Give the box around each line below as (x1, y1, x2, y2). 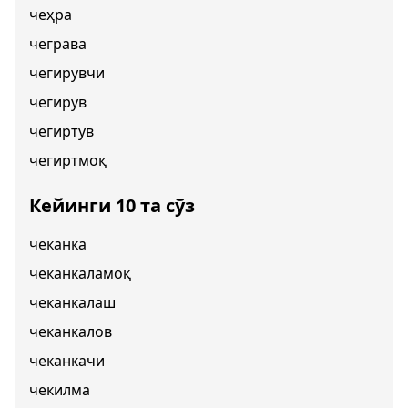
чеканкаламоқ (29, 263, 131, 283)
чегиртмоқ (29, 150, 107, 170)
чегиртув (29, 121, 94, 141)
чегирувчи (29, 63, 105, 83)
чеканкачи (29, 351, 105, 371)
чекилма (29, 380, 90, 400)
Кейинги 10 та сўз (29, 193, 195, 218)
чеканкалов (29, 321, 112, 342)
